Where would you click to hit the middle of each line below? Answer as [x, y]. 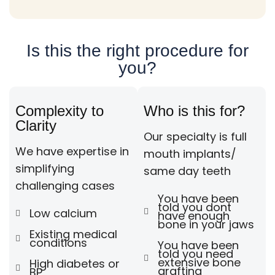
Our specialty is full [195, 136]
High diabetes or [74, 263]
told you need [195, 254]
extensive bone [199, 262]
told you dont [194, 207]
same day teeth [187, 171]
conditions [58, 242]
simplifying [45, 168]
